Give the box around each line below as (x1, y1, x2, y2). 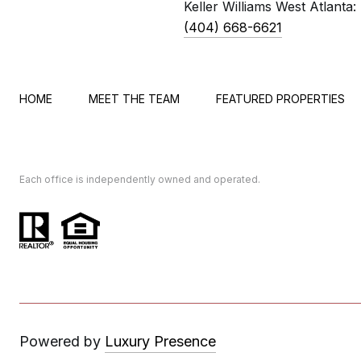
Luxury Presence (105, 333, 216, 351)
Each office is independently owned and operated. (19, 173, 260, 185)
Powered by (19, 333, 101, 351)
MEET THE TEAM (89, 92, 180, 106)
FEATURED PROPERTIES (216, 92, 345, 106)
